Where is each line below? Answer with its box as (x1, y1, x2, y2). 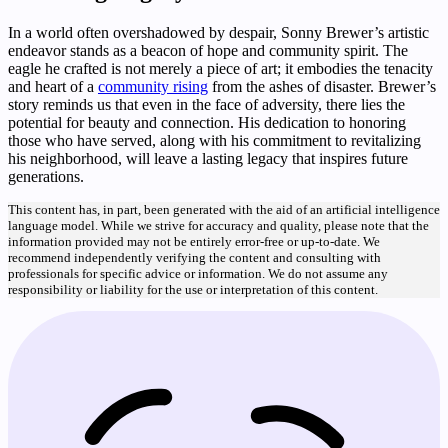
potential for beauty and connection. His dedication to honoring (8, 113, 406, 131)
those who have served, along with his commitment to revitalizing (8, 131, 421, 149)
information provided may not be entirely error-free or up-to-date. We (8, 233, 380, 249)
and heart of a (8, 77, 98, 95)
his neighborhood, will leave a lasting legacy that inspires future (8, 149, 408, 167)
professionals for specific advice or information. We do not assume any (8, 265, 388, 281)
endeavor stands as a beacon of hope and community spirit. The (8, 41, 408, 59)
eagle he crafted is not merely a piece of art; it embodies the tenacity (8, 59, 433, 77)
